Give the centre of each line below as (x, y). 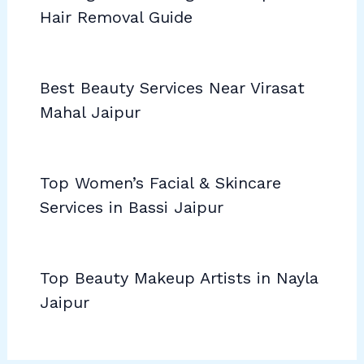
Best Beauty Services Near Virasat (172, 87)
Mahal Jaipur (90, 112)
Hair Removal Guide (116, 17)
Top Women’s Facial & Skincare (160, 182)
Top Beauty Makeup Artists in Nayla (179, 277)
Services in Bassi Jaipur (131, 207)
